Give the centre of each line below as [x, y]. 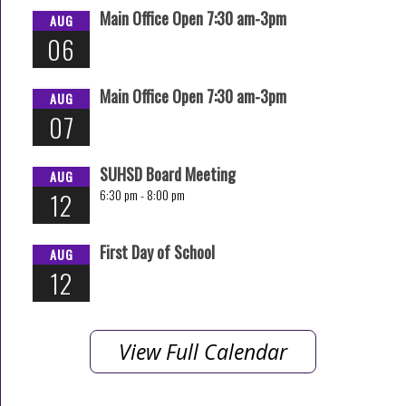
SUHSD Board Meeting [168, 174]
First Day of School [157, 252]
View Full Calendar [203, 352]
